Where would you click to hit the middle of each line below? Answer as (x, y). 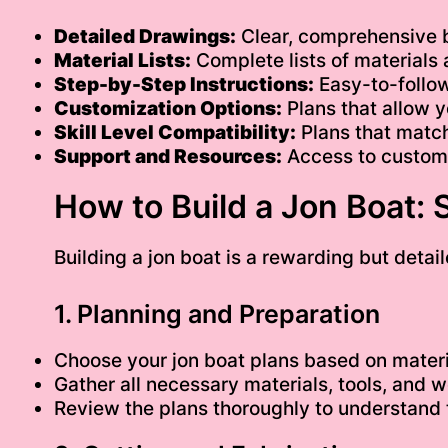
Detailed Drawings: (144, 37)
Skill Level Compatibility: (174, 133)
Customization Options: (167, 109)
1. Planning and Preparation (216, 313)
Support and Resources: (167, 157)
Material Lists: (122, 61)
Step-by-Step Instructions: (183, 85)
